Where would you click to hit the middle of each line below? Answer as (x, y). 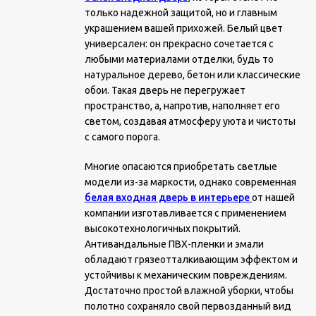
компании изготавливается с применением (186, 213)
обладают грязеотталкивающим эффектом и (191, 260)
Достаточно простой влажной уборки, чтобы (189, 291)
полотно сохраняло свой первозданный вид (188, 306)
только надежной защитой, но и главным (181, 13)
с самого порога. (122, 137)
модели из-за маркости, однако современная (190, 182)
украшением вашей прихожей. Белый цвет (184, 28)
